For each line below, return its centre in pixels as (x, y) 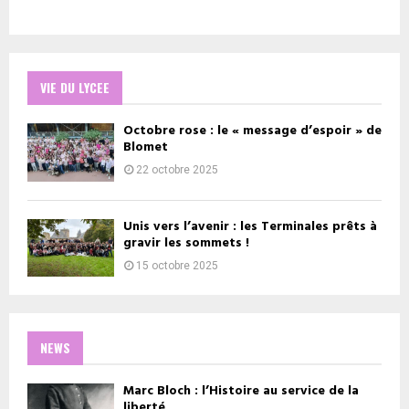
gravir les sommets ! (186, 243)
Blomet (146, 148)
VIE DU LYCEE (75, 88)
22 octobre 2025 (177, 170)
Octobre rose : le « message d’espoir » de (252, 131)
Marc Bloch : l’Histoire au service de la (241, 392)
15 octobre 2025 (177, 265)
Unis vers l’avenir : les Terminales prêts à (250, 226)
